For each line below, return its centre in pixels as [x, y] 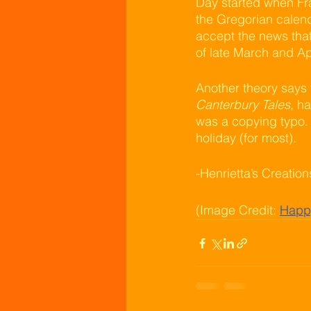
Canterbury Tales [243, 104]
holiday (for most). [246, 138]
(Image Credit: [238, 210]
